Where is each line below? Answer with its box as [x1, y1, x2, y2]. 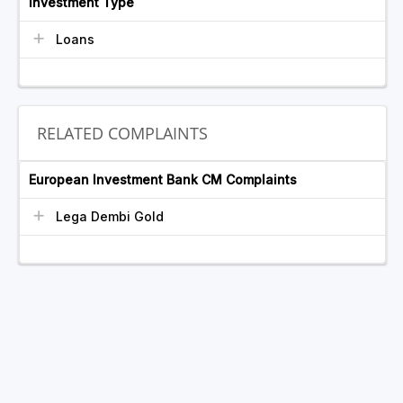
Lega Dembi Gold [56, 209, 164, 224]
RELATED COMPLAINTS [37, 122, 208, 144]
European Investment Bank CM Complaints [29, 172, 297, 187]
